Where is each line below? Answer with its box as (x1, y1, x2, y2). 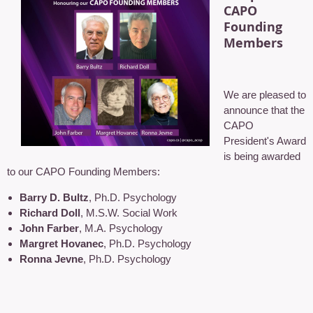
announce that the (224, 104, 305, 117)
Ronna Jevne (20, 253, 83, 265)
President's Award (224, 135, 306, 147)
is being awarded (224, 150, 300, 163)
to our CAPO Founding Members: (7, 166, 160, 178)
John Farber (20, 222, 79, 235)
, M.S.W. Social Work (80, 207, 180, 219)
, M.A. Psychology (79, 222, 166, 235)
